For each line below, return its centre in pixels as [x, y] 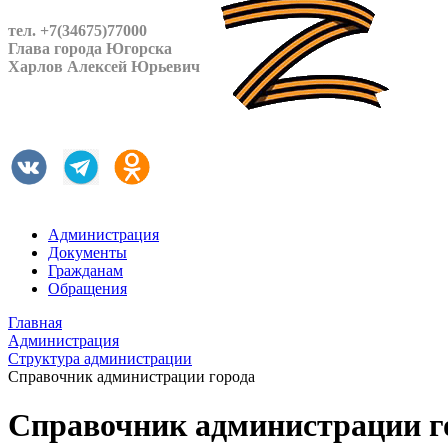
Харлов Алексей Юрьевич [104, 66]
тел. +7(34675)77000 [77, 30]
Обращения [87, 288]
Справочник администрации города [131, 376]
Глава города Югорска [90, 48]
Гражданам [85, 270]
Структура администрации [100, 358]
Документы [87, 252]
